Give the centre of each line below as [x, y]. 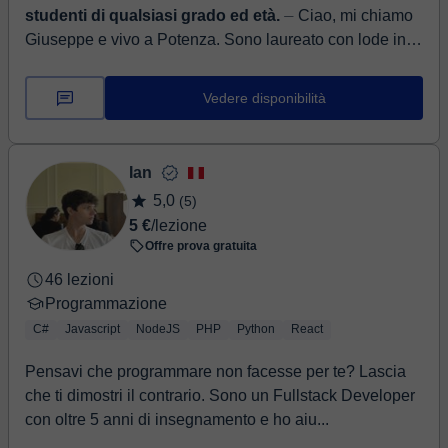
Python [256, 329]
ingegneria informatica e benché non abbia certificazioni [223, 63]
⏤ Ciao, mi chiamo [289, 15]
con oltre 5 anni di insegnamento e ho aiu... [177, 419]
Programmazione [106, 303]
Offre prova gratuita [201, 246]
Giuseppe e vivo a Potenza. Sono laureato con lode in [215, 39]
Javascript [92, 329]
